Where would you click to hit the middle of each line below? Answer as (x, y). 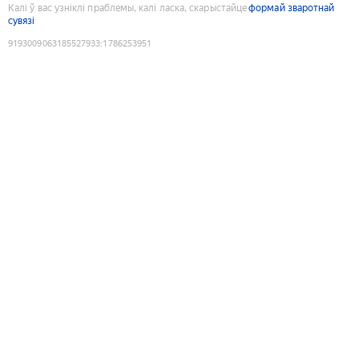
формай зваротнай (292, 8)
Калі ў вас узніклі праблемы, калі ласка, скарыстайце (128, 8)
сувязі (22, 20)
